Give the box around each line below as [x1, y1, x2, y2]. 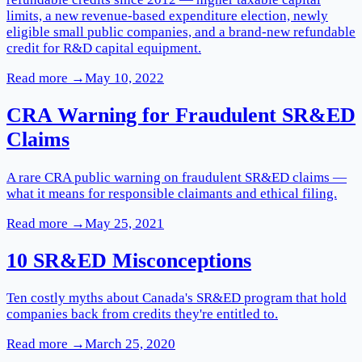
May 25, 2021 [85, 215, 164, 231]
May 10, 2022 [85, 70, 164, 86]
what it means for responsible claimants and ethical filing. [6, 185, 337, 201]
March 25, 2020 [85, 335, 175, 351]
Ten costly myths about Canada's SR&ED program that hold [6, 289, 347, 305]
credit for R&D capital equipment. [6, 40, 201, 57]
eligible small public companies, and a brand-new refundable [6, 24, 356, 40]
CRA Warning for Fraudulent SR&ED [6, 103, 356, 128]
